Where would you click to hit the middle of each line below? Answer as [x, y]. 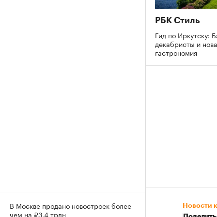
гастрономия [177, 52]
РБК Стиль [178, 20]
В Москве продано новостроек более [70, 205]
